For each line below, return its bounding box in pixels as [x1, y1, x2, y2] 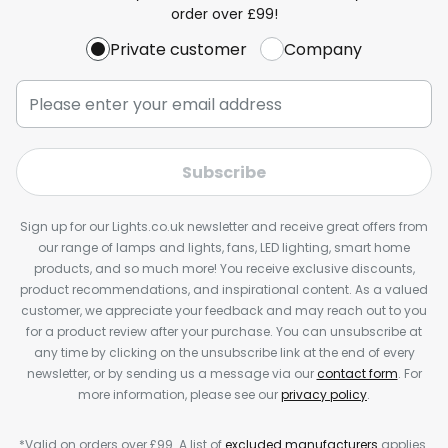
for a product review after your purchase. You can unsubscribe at [26, 323, 422, 340]
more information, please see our [78, 386, 281, 403]
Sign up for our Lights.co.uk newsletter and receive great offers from [20, 218, 428, 235]
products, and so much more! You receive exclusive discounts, [33, 260, 415, 277]
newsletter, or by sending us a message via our [26, 365, 317, 382]
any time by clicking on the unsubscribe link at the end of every [33, 344, 415, 361]
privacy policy [281, 386, 367, 403]
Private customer [110, 37, 247, 61]
